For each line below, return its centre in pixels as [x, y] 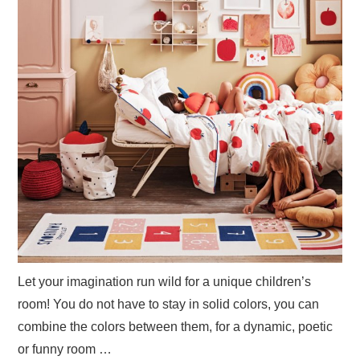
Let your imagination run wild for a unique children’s [165, 281]
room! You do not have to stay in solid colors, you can [169, 304]
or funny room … [65, 349]
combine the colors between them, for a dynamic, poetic [176, 326]
